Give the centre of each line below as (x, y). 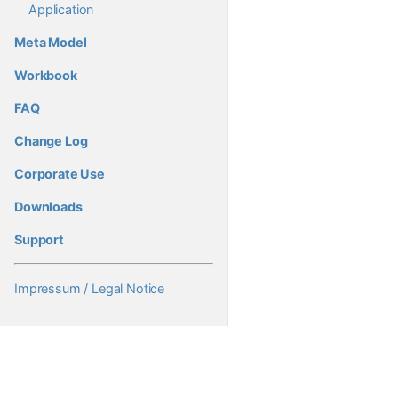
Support (39, 239)
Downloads (48, 206)
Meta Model (51, 42)
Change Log (51, 140)
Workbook (46, 75)
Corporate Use (60, 173)
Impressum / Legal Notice (90, 288)
